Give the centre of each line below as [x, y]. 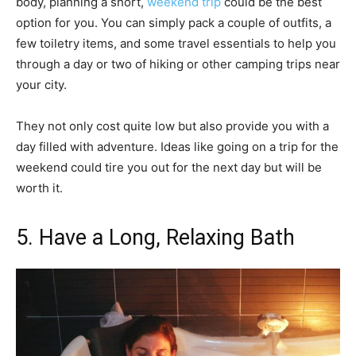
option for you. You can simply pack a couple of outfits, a [174, 23]
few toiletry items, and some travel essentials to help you [176, 44]
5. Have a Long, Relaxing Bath [155, 238]
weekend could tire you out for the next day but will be [169, 168]
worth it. [39, 188]
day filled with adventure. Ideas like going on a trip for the [177, 147]
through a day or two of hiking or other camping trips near [178, 64]
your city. [41, 85]
